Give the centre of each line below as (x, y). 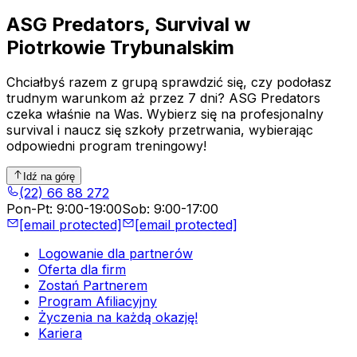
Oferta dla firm (82, 269)
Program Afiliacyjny (98, 301)
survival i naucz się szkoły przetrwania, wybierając (160, 130)
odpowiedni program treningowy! (106, 146)
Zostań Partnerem (93, 285)
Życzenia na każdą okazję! (118, 317)
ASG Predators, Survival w (128, 24)
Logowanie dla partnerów (116, 253)
